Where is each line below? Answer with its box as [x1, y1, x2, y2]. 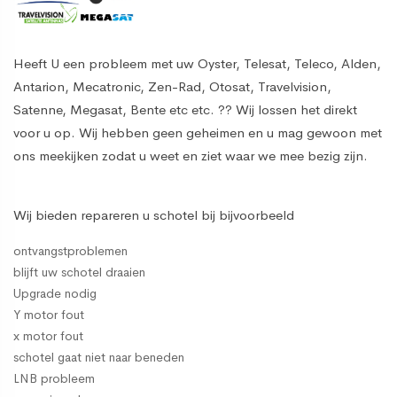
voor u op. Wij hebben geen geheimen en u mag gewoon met [13, 123, 382, 141]
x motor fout [13, 327, 83, 344]
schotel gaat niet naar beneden [13, 348, 184, 365]
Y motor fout [13, 306, 84, 323]
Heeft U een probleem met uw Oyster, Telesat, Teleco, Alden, [13, 54, 381, 72]
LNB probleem [13, 370, 95, 386]
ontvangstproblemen [13, 242, 128, 259]
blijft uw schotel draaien [13, 263, 145, 280]
